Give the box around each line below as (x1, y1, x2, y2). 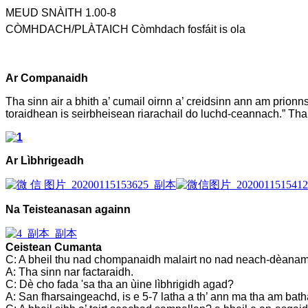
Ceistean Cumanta (5, 241, 102, 253)
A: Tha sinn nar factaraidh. (5, 265, 133, 278)
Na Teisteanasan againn (5, 203, 131, 215)
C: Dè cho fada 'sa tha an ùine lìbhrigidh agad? (5, 278, 234, 290)
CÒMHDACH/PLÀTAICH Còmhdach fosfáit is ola (5, 23, 245, 35)
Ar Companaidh (5, 71, 88, 84)
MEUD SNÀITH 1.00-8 (5, 6, 116, 19)
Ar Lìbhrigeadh (5, 154, 84, 166)
